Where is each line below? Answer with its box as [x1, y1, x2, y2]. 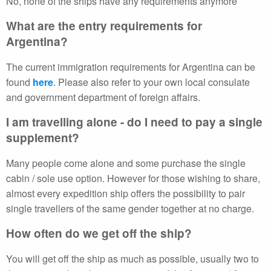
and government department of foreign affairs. [6, 90, 200, 104]
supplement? [6, 129, 79, 146]
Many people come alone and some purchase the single [6, 156, 246, 170]
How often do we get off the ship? [6, 225, 192, 241]
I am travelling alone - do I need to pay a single [6, 114, 263, 130]
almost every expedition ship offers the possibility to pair [6, 186, 245, 200]
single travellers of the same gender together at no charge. [6, 201, 254, 215]
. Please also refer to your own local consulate [53, 75, 250, 89]
